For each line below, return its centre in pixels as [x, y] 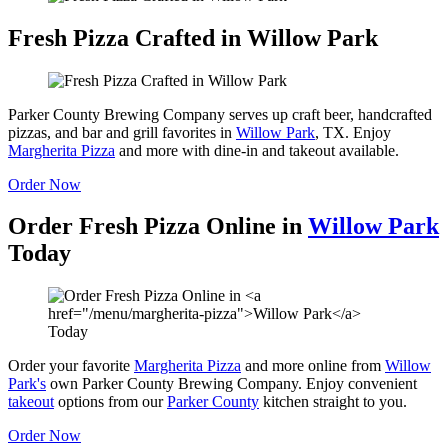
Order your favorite [71, 366]
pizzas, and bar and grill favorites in [122, 132]
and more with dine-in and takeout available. [257, 150]
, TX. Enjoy [353, 132]
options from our [110, 402]
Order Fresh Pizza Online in [158, 226]
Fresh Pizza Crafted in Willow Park [193, 37]
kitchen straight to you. [333, 402]
